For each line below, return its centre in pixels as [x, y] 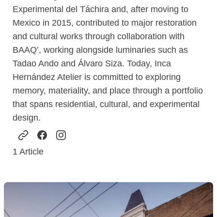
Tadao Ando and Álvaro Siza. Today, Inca [92, 63]
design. [27, 117]
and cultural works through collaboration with [99, 36]
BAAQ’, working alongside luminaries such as [101, 50]
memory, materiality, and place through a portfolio [108, 90]
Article [31, 151]
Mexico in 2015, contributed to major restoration [105, 23]
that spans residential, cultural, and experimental [106, 104]
